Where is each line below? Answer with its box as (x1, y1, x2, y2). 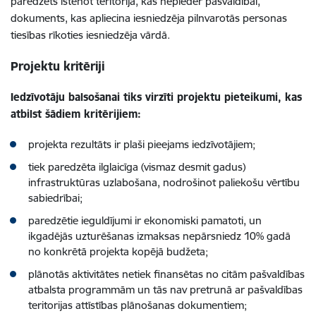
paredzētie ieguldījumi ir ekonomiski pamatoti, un (28, 213, 262, 227)
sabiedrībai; (28, 190, 83, 205)
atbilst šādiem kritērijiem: (11, 107, 141, 121)
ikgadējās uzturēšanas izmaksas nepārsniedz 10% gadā (28, 229, 291, 243)
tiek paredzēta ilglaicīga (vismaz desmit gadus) (28, 159, 245, 174)
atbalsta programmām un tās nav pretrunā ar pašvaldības (28, 282, 303, 296)
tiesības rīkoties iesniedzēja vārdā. (11, 28, 170, 42)
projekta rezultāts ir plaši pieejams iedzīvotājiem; (28, 137, 255, 151)
